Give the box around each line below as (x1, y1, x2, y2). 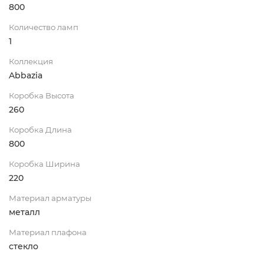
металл (9, 206, 40, 217)
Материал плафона (9, 227, 87, 237)
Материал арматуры (9, 193, 91, 203)
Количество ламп (9, 22, 78, 32)
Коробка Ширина (9, 159, 80, 169)
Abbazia (9, 70, 42, 81)
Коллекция (9, 56, 53, 66)
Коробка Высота (9, 90, 74, 100)
